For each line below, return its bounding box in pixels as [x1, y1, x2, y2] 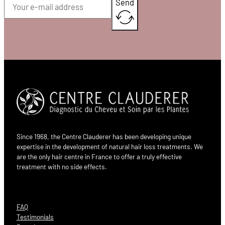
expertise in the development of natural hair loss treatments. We [16, 142, 203, 151]
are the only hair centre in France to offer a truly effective [16, 152, 182, 161]
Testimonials [16, 212, 54, 221]
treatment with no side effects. [16, 162, 107, 171]
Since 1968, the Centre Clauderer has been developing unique [16, 132, 191, 141]
